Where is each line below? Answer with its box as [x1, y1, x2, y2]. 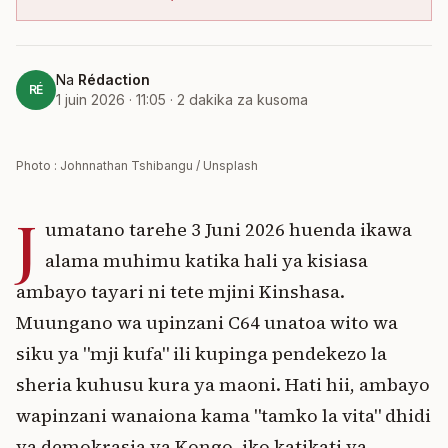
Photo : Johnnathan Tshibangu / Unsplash [16, 158, 258, 173]
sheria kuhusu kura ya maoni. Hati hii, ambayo [16, 372, 430, 397]
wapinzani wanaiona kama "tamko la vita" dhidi [16, 403, 431, 428]
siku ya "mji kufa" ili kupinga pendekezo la [16, 341, 387, 366]
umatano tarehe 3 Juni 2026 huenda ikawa [45, 217, 412, 242]
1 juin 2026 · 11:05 [56, 91, 166, 108]
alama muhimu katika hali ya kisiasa [45, 248, 368, 273]
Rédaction [78, 71, 150, 88]
